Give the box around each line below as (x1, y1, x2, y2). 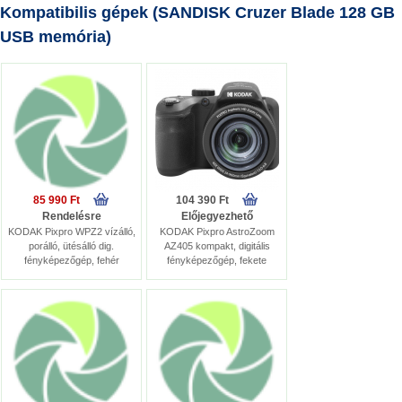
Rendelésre (41, 210, 101, 223)
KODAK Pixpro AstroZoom (159, 226, 275, 237)
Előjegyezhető (180, 210, 253, 223)
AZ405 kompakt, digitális (163, 240, 270, 251)
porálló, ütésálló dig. (29, 240, 114, 251)
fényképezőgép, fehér (23, 255, 119, 266)
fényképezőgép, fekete (167, 255, 267, 266)
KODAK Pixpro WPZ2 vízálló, (7, 226, 135, 237)
